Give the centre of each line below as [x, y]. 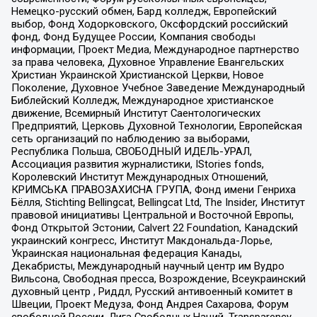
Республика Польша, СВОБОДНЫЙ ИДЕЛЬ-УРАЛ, [131, 152]
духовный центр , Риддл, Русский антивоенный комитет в [152, 292]
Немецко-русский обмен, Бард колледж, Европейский [144, 12]
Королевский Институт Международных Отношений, [139, 177]
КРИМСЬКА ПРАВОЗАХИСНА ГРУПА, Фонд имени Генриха [153, 190]
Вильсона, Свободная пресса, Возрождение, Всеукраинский [158, 279]
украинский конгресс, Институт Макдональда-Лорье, [142, 241]
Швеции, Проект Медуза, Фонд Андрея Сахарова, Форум [150, 305]
